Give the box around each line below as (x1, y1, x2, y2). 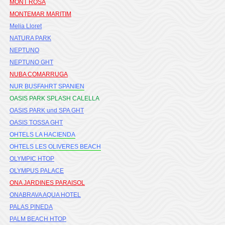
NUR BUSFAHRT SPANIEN (10, 83, 84, 90)
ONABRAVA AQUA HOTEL (10, 191, 81, 198)
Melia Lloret (10, 23, 42, 30)
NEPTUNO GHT (10, 59, 53, 66)
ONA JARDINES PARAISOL (10, 179, 85, 186)
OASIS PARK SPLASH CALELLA (10, 95, 99, 102)
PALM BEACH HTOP (10, 215, 66, 222)
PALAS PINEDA (10, 203, 53, 210)
